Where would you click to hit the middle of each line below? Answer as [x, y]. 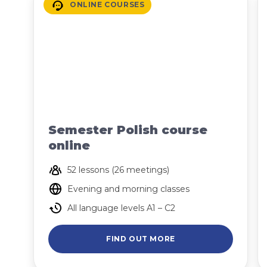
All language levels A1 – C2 [121, 208]
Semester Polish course [128, 130]
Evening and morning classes [128, 189]
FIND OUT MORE [141, 239]
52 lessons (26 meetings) [118, 170]
